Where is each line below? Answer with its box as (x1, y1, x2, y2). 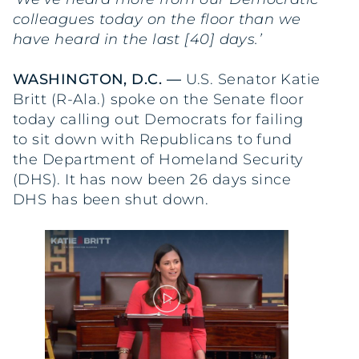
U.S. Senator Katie (185, 71, 321, 89)
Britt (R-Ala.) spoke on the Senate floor (13, 91, 305, 109)
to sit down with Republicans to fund (13, 131, 292, 149)
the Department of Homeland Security (13, 151, 304, 169)
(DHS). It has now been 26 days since (13, 171, 292, 189)
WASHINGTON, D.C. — (13, 71, 186, 89)
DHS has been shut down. (13, 191, 209, 209)
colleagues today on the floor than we (13, 10, 301, 28)
